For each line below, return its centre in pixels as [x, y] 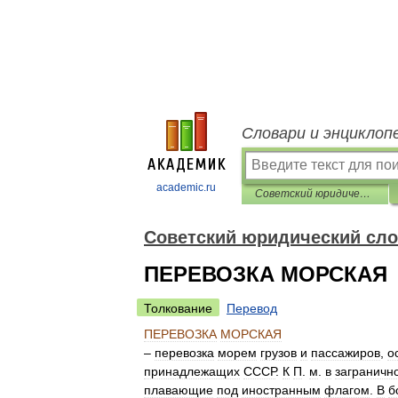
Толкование [178, 308]
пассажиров [346, 353]
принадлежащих [192, 371]
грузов [279, 353]
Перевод [252, 308]
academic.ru [186, 187]
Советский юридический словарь [365, 194]
